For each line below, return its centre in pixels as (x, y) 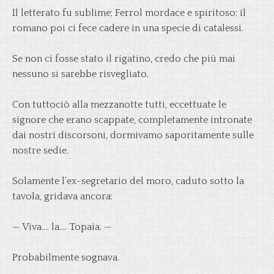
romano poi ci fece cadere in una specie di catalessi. (128, 28)
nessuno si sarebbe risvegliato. (80, 74)
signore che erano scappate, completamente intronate (132, 120)
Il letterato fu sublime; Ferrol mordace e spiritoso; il (129, 13)
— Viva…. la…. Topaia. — (62, 227)
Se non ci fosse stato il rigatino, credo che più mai (124, 59)
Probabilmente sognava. (66, 257)
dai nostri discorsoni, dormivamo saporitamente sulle (133, 135)
